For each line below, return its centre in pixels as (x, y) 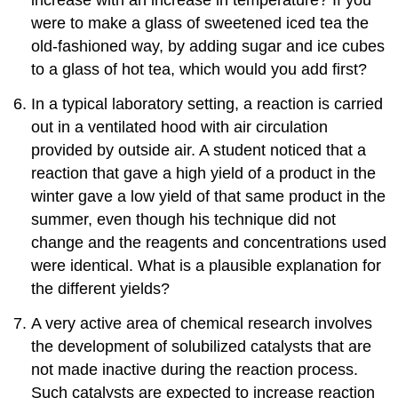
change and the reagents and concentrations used (209, 242)
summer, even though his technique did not (184, 219)
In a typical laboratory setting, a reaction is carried (207, 103)
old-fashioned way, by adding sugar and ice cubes (208, 47)
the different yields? (101, 288)
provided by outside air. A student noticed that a (199, 150)
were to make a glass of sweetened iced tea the (200, 24)
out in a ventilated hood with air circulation (180, 127)
